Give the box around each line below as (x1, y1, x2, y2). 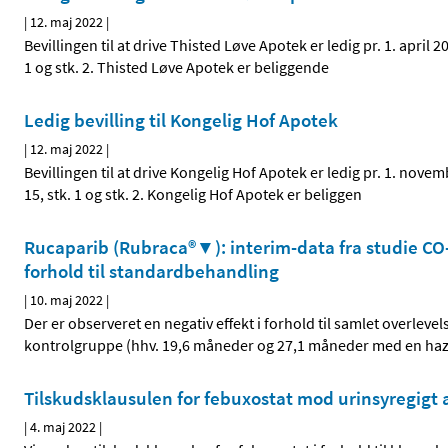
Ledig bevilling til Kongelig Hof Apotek (24, 108, 338, 133)
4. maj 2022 (30, 418, 96, 437)
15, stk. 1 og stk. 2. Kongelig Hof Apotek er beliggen (24, 184, 362, 205)
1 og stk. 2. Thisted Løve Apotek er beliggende (24, 57, 329, 78)
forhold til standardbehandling (24, 259, 279, 284)
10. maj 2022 (30, 291, 103, 310)
